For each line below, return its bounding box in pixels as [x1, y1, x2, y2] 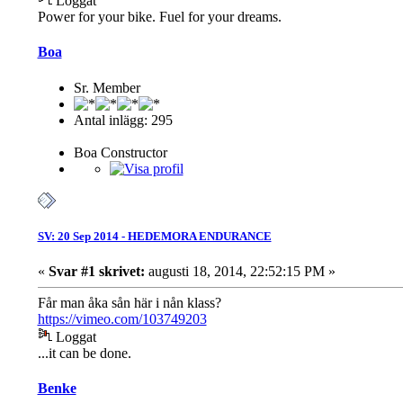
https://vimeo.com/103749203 [37, 310, 207, 327]
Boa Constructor [73, 144, 167, 160]
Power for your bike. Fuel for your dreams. [37, 9, 282, 25]
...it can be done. [37, 345, 131, 361]
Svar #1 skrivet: [48, 263, 145, 279]
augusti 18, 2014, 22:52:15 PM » [144, 263, 336, 279]
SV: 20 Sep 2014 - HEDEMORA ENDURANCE [37, 228, 272, 243]
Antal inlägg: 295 [73, 112, 173, 128]
